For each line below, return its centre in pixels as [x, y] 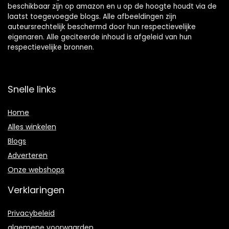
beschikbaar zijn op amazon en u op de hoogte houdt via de [112, 6]
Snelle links [32, 89]
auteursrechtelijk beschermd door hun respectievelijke [102, 27]
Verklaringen [36, 190]
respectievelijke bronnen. [51, 47]
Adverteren [28, 155]
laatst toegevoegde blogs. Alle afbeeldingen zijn [92, 16]
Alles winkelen [32, 127]
